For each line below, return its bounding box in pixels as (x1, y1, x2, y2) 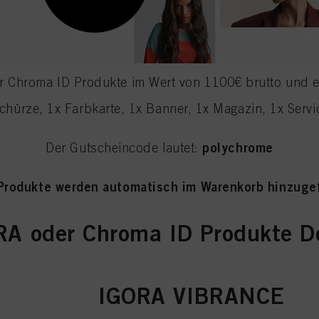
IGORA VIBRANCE (98, 281, 285, 309)
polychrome (202, 139, 273, 155)
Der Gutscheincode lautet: (46, 140, 203, 155)
